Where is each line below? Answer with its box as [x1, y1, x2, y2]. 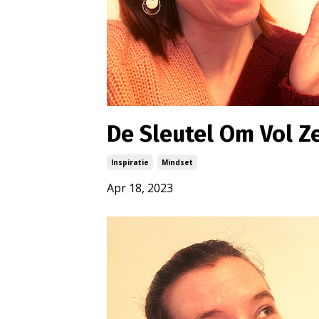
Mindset [162, 157, 193, 167]
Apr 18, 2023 [107, 179, 173, 196]
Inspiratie [111, 157, 149, 167]
